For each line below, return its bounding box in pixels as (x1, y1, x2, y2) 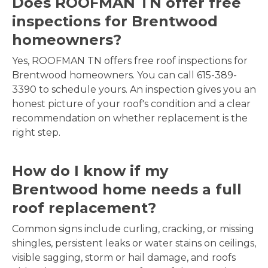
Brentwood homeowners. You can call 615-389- (12, 69, 237, 81)
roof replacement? (12, 199, 156, 217)
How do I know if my (12, 162, 168, 180)
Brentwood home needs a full (12, 181, 242, 199)
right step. (12, 127, 60, 139)
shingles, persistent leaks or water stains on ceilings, (12, 237, 256, 249)
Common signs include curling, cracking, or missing (12, 223, 254, 235)
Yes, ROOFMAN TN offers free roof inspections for (12, 55, 248, 67)
